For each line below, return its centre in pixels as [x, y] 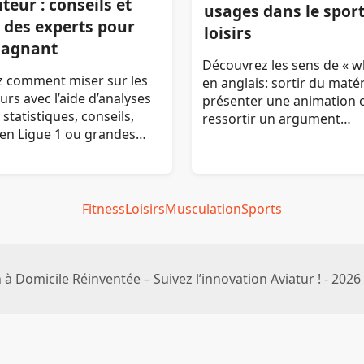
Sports [262, 209]
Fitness [104, 209]
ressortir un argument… [276, 119]
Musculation [203, 209]
